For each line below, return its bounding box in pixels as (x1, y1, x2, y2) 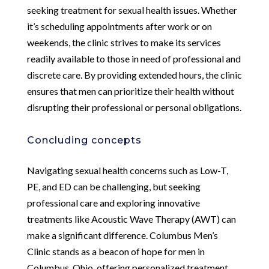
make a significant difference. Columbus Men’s (26, 229, 218, 241)
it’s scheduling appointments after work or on (26, 20, 212, 32)
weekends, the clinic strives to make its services (26, 36, 221, 48)
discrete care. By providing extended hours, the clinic (26, 68, 242, 80)
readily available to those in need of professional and (26, 52, 241, 64)
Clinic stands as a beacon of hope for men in (26, 245, 205, 257)
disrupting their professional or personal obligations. (26, 101, 241, 113)
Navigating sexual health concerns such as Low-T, (26, 164, 228, 176)
